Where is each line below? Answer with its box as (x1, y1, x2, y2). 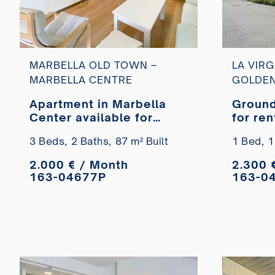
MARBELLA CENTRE (29, 73, 133, 86)
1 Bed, (232, 134, 264, 147)
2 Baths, (71, 134, 112, 147)
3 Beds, (29, 134, 68, 147)
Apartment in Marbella (29, 96, 166, 110)
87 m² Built (115, 134, 168, 147)
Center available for (29, 110, 153, 124)
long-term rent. (29, 123, 122, 137)
